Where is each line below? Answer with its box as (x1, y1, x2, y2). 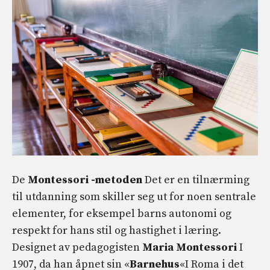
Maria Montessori (142, 240, 237, 255)
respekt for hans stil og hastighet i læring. (12, 224, 221, 238)
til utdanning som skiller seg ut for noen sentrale (12, 190, 256, 204)
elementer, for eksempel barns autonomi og (12, 207, 231, 221)
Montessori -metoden (28, 173, 142, 187)
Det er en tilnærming (142, 173, 250, 187)
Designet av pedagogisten (12, 240, 142, 255)
